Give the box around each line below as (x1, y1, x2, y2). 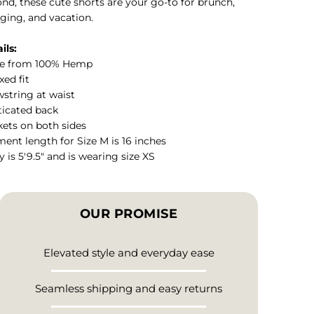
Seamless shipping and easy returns (35, 282, 223, 296)
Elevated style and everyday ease (43, 246, 214, 260)
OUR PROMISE (79, 206, 178, 222)
